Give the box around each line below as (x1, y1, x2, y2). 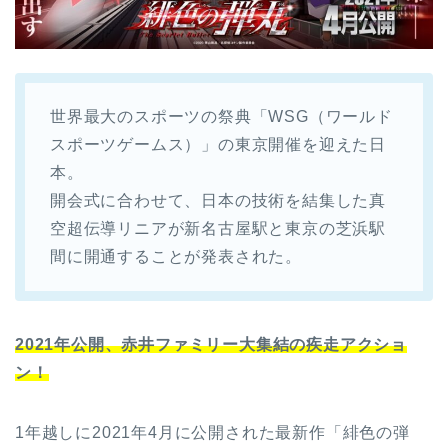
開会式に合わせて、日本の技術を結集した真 (50, 191, 386, 209)
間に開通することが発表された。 (50, 247, 302, 265)
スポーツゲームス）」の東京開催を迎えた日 (50, 135, 386, 153)
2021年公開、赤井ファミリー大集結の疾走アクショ (15, 335, 407, 353)
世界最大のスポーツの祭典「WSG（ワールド (50, 107, 393, 125)
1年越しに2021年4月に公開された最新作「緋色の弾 (15, 423, 410, 441)
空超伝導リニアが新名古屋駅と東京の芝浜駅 (50, 219, 386, 237)
